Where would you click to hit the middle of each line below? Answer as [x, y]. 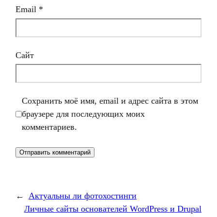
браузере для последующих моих [83, 114]
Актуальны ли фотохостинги [83, 196]
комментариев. [49, 127]
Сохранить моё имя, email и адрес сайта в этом [110, 101]
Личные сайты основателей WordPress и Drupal [113, 209]
